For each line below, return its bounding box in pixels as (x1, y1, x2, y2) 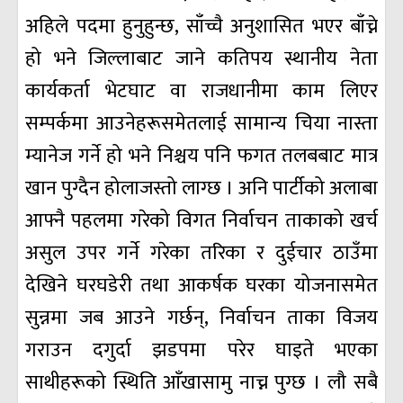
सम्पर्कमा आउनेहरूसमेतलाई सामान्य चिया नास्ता (25, 107, 378, 141)
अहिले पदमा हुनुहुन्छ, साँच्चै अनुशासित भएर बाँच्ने (25, 10, 378, 44)
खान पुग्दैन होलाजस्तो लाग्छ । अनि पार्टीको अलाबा (25, 172, 378, 206)
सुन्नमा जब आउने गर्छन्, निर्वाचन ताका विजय (25, 301, 378, 336)
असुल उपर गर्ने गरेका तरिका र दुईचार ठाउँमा (25, 237, 378, 271)
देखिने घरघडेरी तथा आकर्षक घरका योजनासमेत (25, 269, 378, 303)
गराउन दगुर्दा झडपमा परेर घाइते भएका (25, 334, 378, 368)
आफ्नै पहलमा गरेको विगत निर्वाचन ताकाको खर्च (25, 204, 378, 238)
